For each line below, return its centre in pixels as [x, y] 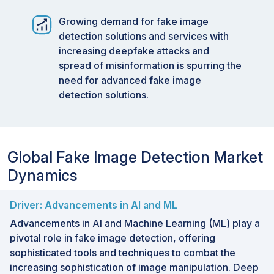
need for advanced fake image [130, 80]
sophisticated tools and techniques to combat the [123, 252]
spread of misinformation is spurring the [150, 65]
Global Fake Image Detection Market [135, 157]
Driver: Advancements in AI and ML [94, 205]
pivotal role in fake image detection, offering [113, 238]
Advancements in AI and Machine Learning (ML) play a [135, 223]
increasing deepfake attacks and [134, 50]
